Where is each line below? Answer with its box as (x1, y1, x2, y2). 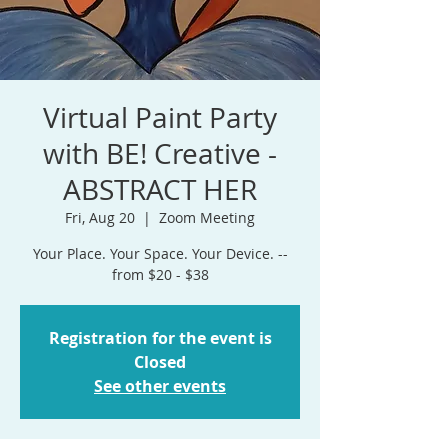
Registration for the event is (48, 327, 272, 350)
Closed (134, 351, 186, 374)
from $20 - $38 (111, 265, 209, 285)
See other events (94, 375, 226, 398)
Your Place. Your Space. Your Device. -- (32, 244, 288, 264)
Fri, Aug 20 (65, 208, 135, 228)
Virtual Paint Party (43, 99, 277, 137)
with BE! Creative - (43, 135, 277, 173)
